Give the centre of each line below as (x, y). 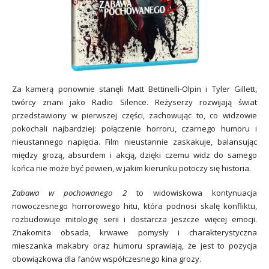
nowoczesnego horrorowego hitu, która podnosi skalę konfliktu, (134, 206)
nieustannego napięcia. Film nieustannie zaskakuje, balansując (134, 142)
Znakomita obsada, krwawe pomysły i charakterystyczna (134, 232)
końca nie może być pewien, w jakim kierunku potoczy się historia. (131, 168)
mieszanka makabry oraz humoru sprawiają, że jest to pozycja (134, 245)
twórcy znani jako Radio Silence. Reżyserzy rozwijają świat (134, 102)
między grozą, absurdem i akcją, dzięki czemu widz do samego (134, 155)
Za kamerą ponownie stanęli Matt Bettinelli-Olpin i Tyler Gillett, (134, 89)
